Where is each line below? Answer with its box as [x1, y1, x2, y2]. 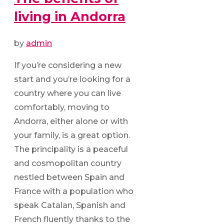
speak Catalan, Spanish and [14, 200, 125, 210]
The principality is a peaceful [14, 144, 128, 154]
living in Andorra [14, 8, 125, 25]
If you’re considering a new [14, 60, 121, 70]
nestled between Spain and [14, 172, 124, 182]
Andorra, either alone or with [14, 116, 128, 126]
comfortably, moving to [14, 102, 109, 112]
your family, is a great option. [14, 130, 130, 140]
